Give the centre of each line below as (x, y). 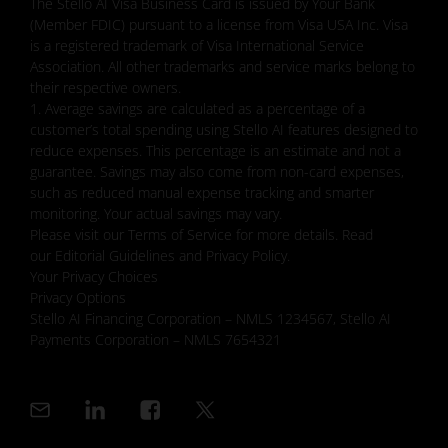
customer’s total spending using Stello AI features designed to (224, 129)
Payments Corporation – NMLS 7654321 (155, 339)
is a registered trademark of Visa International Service (197, 45)
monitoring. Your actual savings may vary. (156, 213)
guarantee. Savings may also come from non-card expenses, (217, 171)
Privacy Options (78, 297)
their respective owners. (105, 87)
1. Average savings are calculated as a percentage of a (197, 108)
